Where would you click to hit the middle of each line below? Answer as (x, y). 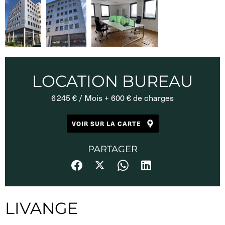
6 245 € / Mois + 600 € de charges (113, 98)
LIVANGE (41, 208)
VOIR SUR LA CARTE (106, 124)
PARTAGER (113, 149)
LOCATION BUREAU (113, 81)
